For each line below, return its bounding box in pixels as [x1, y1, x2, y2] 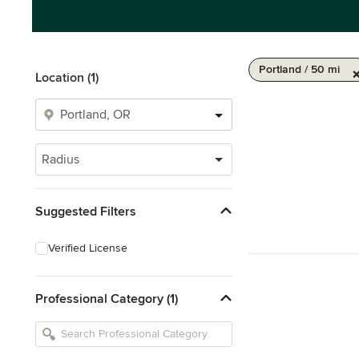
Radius [42, 151, 79, 167]
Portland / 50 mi [259, 63, 340, 76]
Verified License [48, 241, 127, 255]
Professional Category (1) [35, 290, 178, 307]
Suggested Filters [35, 203, 136, 220]
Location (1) [35, 70, 99, 86]
